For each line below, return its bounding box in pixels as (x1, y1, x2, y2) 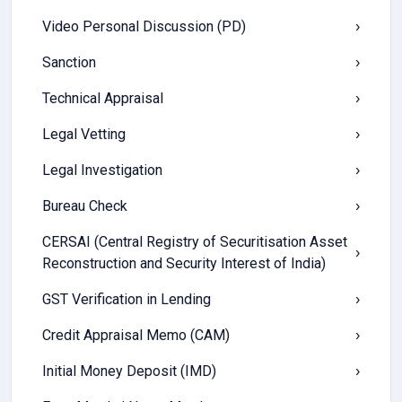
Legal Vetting (42, 126, 126, 143)
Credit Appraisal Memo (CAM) (42, 327, 230, 344)
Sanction (42, 54, 96, 71)
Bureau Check (42, 197, 127, 214)
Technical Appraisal (42, 90, 163, 107)
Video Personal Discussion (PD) (42, 18, 246, 35)
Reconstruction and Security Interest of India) (42, 255, 326, 272)
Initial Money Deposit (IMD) (42, 363, 216, 380)
